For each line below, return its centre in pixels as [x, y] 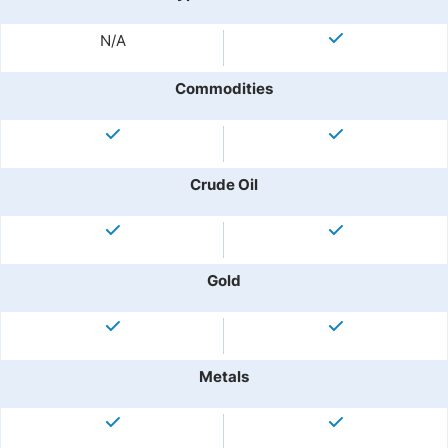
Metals [224, 376]
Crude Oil [224, 184]
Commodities [224, 88]
